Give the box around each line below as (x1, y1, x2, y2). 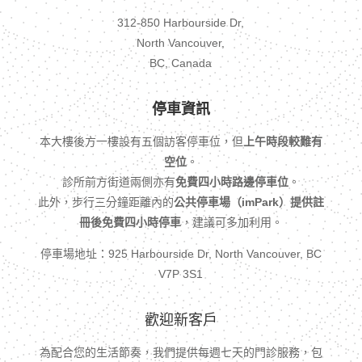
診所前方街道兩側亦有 (61, 175, 175, 188)
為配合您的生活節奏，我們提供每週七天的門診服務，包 (39, 346, 322, 359)
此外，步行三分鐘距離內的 (37, 196, 174, 208)
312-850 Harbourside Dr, (117, 16, 245, 29)
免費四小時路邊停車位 (175, 175, 288, 188)
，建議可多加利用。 (180, 216, 283, 229)
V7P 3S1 (158, 267, 204, 280)
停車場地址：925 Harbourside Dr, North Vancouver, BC (40, 247, 322, 260)
